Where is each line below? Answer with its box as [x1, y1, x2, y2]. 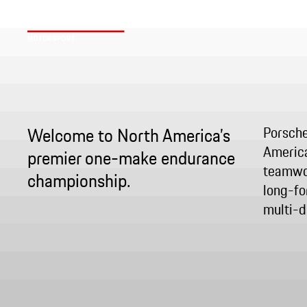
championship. [27, 167, 130, 194]
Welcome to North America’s [27, 121, 230, 149]
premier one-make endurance [27, 144, 235, 171]
